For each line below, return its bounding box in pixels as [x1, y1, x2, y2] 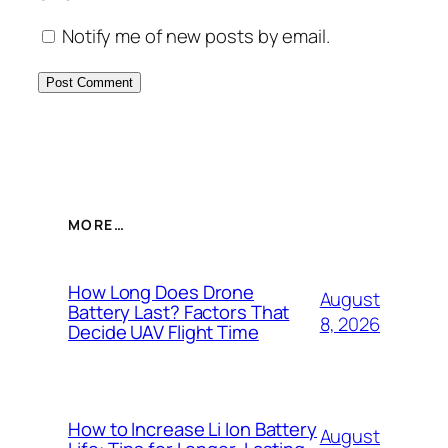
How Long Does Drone [68, 278, 255, 305]
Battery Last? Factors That [68, 298, 290, 325]
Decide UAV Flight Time [68, 318, 259, 345]
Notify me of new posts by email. [61, 23, 330, 50]
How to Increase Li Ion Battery [68, 415, 317, 442]
